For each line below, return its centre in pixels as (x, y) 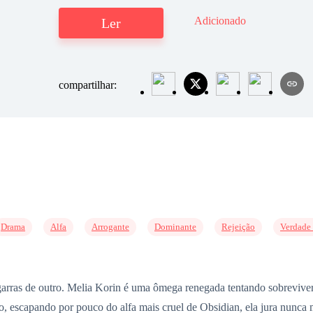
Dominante (175, 227)
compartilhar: (89, 85)
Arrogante (110, 227)
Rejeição (238, 227)
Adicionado (220, 21)
